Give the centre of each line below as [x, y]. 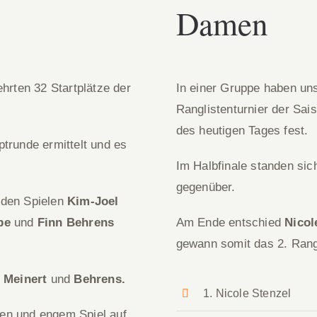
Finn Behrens [76, 223]
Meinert [27, 279]
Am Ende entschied [230, 223]
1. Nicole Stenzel [247, 294]
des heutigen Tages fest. [242, 131]
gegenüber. [206, 187]
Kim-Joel [93, 201]
